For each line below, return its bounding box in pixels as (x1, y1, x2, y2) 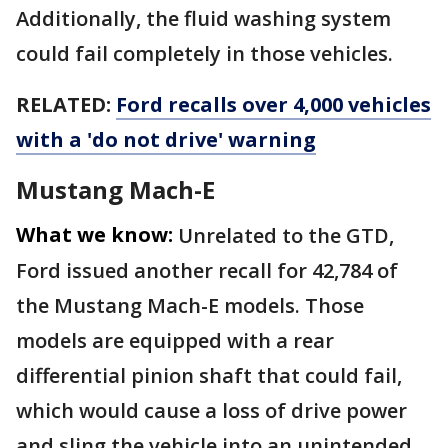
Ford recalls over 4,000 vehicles (116, 91, 431, 119)
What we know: (16, 221, 173, 249)
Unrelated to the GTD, (178, 222, 394, 250)
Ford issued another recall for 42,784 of (16, 257, 398, 285)
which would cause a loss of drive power (16, 397, 407, 425)
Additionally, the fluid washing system (16, 5, 391, 33)
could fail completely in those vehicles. (16, 40, 398, 68)
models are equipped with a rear (16, 327, 334, 355)
